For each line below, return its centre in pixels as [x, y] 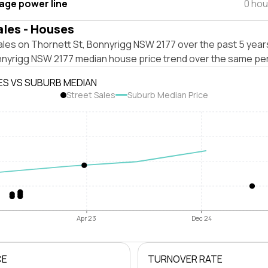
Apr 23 [87, 218]
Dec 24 [201, 218]
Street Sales [91, 95]
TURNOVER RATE [185, 259]
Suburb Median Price [167, 95]
